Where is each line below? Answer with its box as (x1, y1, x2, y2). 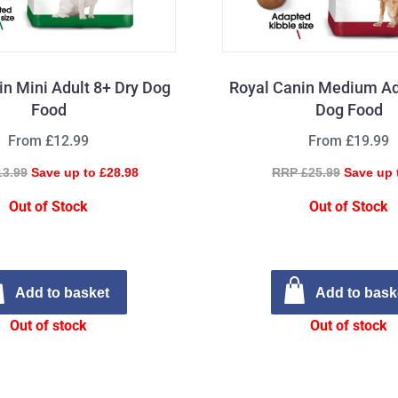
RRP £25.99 (271, 164, 340, 179)
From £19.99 (308, 131, 390, 149)
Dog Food (314, 99, 383, 119)
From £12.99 (8, 131, 90, 149)
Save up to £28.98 (30, 164, 139, 179)
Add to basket (14, 283, 109, 301)
